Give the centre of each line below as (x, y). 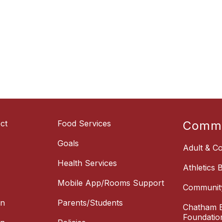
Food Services (84, 124)
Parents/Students (90, 203)
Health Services (87, 163)
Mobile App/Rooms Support (111, 183)
